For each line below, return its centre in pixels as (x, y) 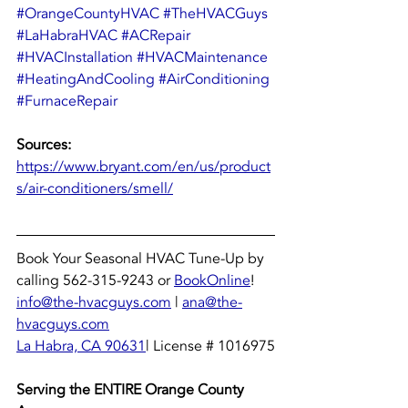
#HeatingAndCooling (86, 80)
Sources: (46, 145)
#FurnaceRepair (67, 102)
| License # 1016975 (210, 347)
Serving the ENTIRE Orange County (132, 390)
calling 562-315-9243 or (95, 281)
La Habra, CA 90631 (81, 347)
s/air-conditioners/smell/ (95, 189)
